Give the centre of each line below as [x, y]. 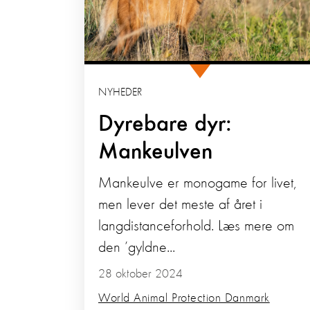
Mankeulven [155, 152]
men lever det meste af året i [180, 204]
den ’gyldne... [137, 247]
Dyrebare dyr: [165, 124]
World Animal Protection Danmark [184, 298]
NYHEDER [120, 92]
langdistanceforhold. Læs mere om [196, 226]
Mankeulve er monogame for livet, [197, 183]
